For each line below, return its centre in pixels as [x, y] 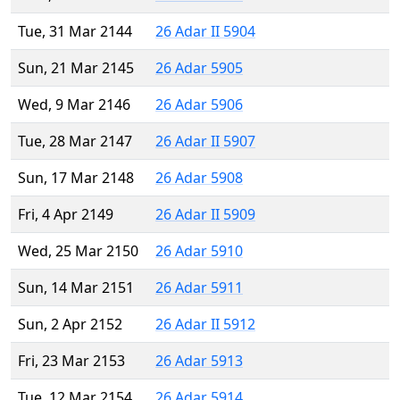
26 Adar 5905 [199, 68]
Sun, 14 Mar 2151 [76, 288]
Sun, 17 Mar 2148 [76, 178]
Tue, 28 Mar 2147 [75, 142]
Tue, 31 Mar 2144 [75, 32]
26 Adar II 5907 [205, 142]
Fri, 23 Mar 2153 [71, 361]
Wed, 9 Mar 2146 [74, 105]
